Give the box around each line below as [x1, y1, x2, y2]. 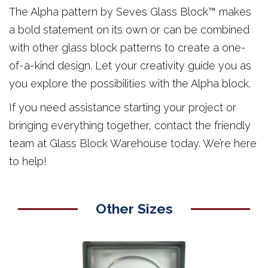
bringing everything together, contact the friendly [9, 118, 251, 132]
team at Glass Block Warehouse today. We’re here [9, 136, 257, 150]
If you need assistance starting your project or [9, 100, 236, 114]
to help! [9, 154, 47, 167]
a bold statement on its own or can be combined [9, 23, 249, 36]
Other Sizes [95, 200, 173, 217]
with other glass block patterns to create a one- [9, 41, 246, 54]
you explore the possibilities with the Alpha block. [9, 77, 251, 90]
